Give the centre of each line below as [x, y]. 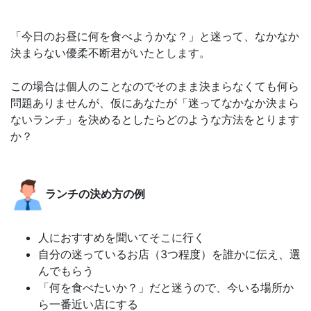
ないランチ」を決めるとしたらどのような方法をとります [155, 120]
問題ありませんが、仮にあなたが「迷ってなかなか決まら [155, 103]
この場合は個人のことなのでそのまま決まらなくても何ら [155, 86]
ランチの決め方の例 [95, 194]
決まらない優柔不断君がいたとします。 [110, 53]
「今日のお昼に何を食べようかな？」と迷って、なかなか [155, 36]
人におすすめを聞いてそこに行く [121, 238]
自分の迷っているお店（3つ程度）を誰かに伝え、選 [169, 254]
